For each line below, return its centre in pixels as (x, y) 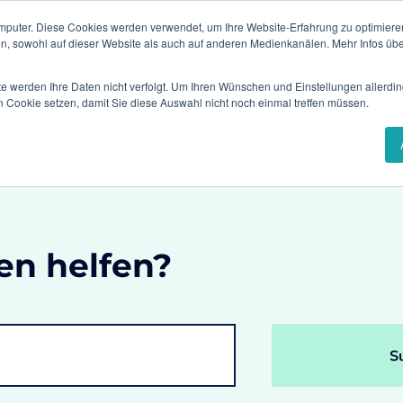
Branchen (139, 89)
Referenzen (271, 89)
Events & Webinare (315, 27)
